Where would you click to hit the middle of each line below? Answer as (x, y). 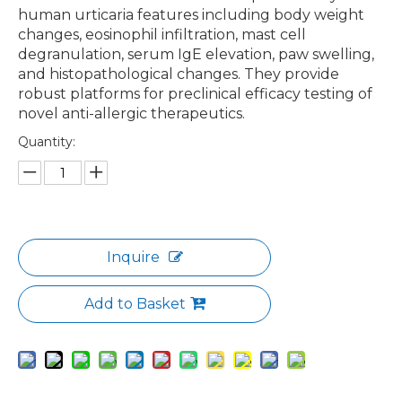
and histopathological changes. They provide (179, 74)
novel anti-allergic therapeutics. (131, 114)
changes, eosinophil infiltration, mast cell (162, 35)
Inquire (133, 257)
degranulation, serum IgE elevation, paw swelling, (196, 54)
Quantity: (47, 142)
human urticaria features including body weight (191, 15)
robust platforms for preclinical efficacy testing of (195, 94)
